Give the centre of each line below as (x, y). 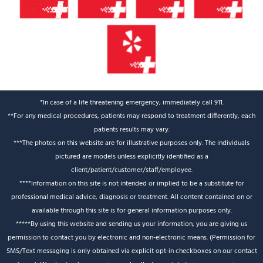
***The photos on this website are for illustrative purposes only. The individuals (131, 143)
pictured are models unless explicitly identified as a (131, 156)
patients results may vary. (131, 129)
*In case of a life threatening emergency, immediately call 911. (131, 102)
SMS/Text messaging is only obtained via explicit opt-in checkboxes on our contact (131, 251)
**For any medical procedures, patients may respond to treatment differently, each (131, 116)
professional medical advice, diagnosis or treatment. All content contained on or (131, 197)
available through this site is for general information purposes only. (131, 210)
